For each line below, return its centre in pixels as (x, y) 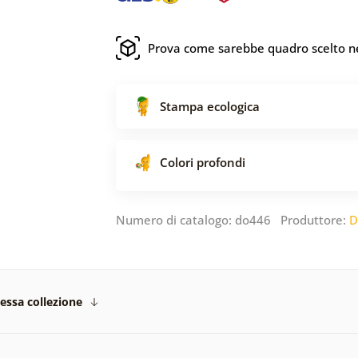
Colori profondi (203, 162)
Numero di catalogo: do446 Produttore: (233, 219)
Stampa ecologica (210, 106)
